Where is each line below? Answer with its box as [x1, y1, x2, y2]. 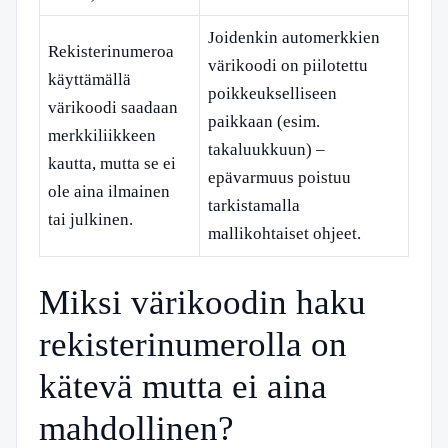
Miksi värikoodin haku [39, 283, 366, 322]
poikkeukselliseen [208, 83, 337, 103]
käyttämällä [48, 69, 131, 89]
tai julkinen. [48, 209, 133, 229]
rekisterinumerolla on [39, 325, 347, 364]
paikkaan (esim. [208, 111, 320, 131]
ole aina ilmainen [48, 181, 170, 201]
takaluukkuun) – [208, 139, 325, 159]
